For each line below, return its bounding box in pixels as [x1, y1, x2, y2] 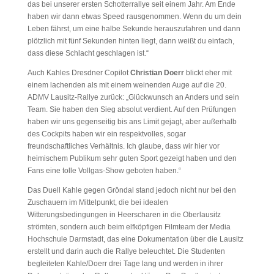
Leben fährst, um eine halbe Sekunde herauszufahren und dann [27, 24, 240, 33]
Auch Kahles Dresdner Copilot [27, 68, 130, 77]
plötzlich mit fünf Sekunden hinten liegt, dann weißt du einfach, [27, 36, 234, 45]
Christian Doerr [130, 68, 184, 77]
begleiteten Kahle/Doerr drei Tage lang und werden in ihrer [27, 259, 223, 268]
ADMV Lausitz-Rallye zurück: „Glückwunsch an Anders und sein [27, 92, 239, 102]
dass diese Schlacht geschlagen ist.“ [27, 48, 149, 57]
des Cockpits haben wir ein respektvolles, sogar [27, 129, 186, 138]
